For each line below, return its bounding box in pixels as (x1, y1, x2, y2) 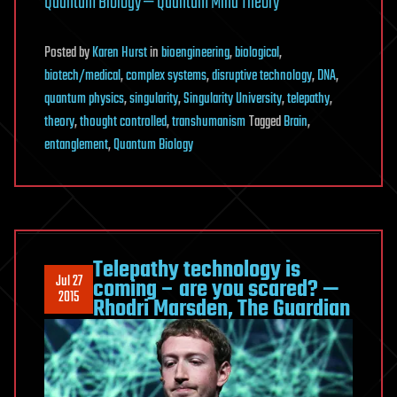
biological (235, 41, 279, 65)
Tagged (249, 110, 284, 134)
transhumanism (172, 110, 245, 134)
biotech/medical (44, 64, 121, 88)
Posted (44, 41, 79, 65)
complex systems (126, 64, 206, 88)
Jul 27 (55, 269, 82, 293)
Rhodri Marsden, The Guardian (93, 291, 350, 327)
